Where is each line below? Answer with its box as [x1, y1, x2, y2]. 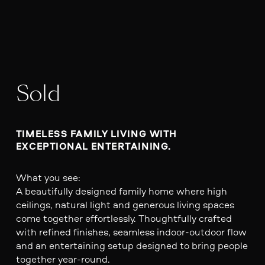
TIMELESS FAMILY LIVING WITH [15, 127, 177, 140]
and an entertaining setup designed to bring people [15, 238, 248, 252]
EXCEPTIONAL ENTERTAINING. [15, 140, 172, 153]
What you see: [15, 170, 80, 184]
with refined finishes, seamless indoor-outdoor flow [15, 224, 247, 238]
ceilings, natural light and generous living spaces [15, 197, 234, 211]
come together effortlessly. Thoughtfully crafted [15, 211, 232, 225]
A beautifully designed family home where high [15, 183, 227, 198]
